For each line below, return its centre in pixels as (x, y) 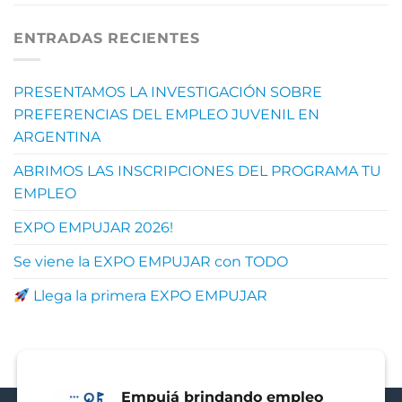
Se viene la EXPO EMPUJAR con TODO (151, 262)
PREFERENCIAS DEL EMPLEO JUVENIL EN (166, 115)
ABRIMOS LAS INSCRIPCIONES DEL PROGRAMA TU (197, 171)
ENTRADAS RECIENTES (107, 38)
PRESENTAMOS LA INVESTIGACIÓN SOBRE (168, 92)
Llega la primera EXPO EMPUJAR (149, 296)
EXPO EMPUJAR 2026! (93, 228)
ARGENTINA (57, 137)
